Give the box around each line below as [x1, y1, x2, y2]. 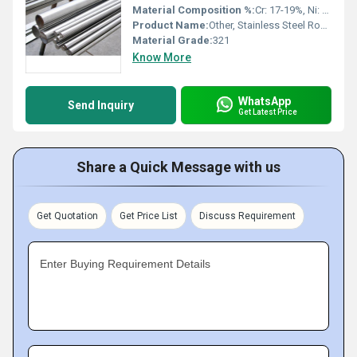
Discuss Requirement [199, 210, 296, 222]
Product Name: [132, 19, 209, 31]
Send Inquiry [68, 99, 134, 112]
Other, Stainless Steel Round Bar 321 [209, 19, 320, 31]
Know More [132, 51, 191, 64]
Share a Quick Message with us [76, 159, 280, 175]
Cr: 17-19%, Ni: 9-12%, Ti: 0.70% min [255, 4, 322, 16]
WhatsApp [238, 94, 291, 108]
